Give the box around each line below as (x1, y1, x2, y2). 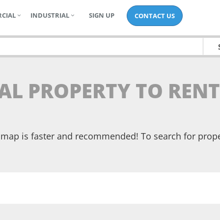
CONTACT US (134, 11, 175, 20)
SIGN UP (88, 11, 114, 20)
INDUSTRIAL (30, 11, 69, 20)
